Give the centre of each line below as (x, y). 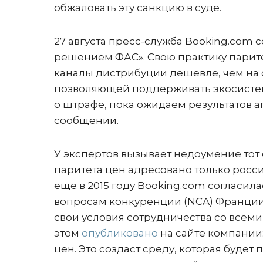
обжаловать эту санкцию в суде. (138, 8)
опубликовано (120, 233)
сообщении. (86, 120)
